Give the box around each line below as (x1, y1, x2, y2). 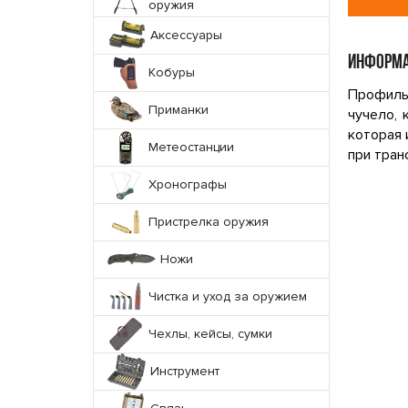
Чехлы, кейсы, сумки (148, 326, 272, 342)
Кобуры (148, 65, 195, 80)
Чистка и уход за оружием (148, 289, 307, 304)
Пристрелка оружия (148, 214, 269, 229)
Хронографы (148, 177, 227, 192)
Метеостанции (148, 139, 234, 155)
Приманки (148, 102, 209, 117)
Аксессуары (149, 27, 222, 43)
